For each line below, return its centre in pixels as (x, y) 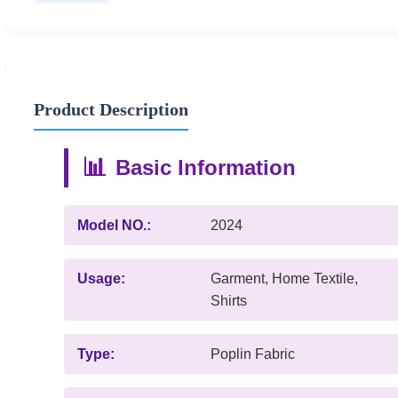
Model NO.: (114, 225)
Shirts (229, 300)
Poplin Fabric (253, 354)
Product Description (111, 109)
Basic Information (206, 167)
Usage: (101, 278)
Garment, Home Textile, (284, 278)
